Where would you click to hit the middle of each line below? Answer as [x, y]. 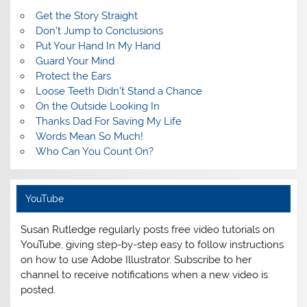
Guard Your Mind [75, 61]
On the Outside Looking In [97, 106]
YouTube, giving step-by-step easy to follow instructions [152, 244]
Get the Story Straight [86, 15]
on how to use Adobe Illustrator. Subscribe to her [136, 259]
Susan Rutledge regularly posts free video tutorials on [148, 229]
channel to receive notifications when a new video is [145, 274]
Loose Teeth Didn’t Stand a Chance [119, 91]
